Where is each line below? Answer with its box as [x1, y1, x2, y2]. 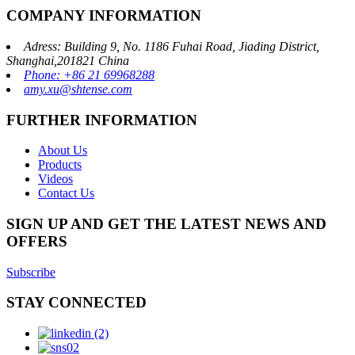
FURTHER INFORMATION [6, 111, 197, 128]
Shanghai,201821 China [6, 53, 129, 67]
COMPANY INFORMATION [6, 7, 201, 25]
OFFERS [6, 233, 67, 250]
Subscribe [6, 265, 55, 279]
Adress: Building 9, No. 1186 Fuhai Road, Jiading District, [24, 39, 319, 53]
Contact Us [38, 186, 94, 200]
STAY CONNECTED [6, 294, 147, 311]
